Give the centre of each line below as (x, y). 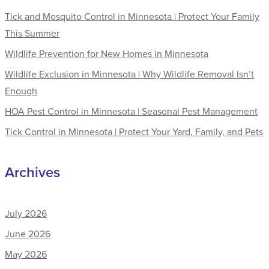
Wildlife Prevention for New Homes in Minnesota (107, 53)
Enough (21, 90)
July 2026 (26, 213)
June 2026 (28, 234)
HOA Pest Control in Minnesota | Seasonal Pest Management (131, 111)
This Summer (32, 33)
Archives (32, 172)
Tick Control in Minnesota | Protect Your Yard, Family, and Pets (134, 131)
